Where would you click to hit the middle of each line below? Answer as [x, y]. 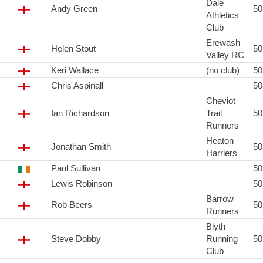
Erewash [223, 43]
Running [222, 239]
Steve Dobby [76, 239]
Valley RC [225, 55]
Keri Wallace [75, 70]
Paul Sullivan [76, 168]
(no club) [223, 70]
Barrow [220, 199]
